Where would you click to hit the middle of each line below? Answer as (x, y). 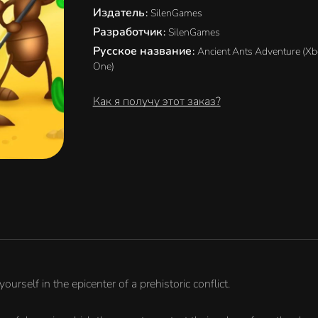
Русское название (143, 51)
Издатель (120, 13)
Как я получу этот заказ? (157, 102)
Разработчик (129, 32)
